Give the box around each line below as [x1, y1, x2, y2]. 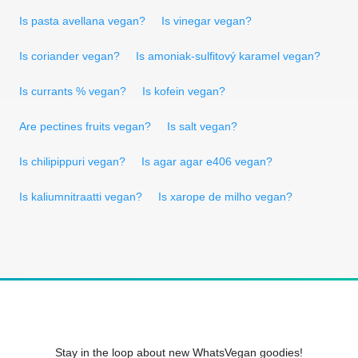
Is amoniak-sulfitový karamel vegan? [136, 49, 320, 62]
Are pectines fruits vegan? [19, 119, 151, 133]
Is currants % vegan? [19, 84, 126, 97]
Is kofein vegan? [142, 84, 225, 97]
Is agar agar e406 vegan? [141, 154, 272, 168]
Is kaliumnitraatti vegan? [19, 189, 142, 203]
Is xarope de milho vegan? [158, 189, 292, 203]
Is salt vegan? [167, 119, 237, 133]
